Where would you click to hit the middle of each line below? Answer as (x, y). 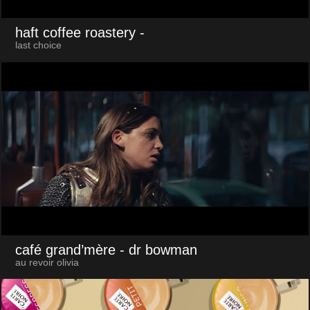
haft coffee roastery (75, 33)
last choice (38, 46)
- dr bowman (158, 249)
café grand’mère (65, 249)
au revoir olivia (47, 262)
